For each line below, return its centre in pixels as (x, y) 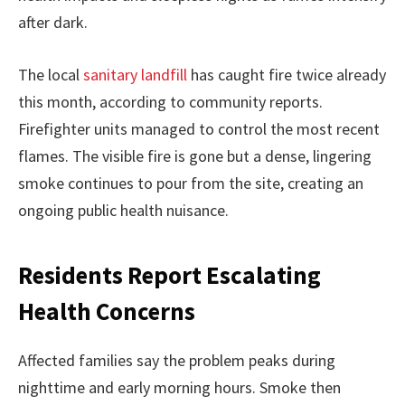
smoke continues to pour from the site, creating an (191, 183)
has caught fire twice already (287, 74)
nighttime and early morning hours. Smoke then (179, 388)
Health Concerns (107, 311)
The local (51, 74)
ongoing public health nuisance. (123, 210)
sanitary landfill (135, 74)
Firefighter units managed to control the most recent (199, 128)
